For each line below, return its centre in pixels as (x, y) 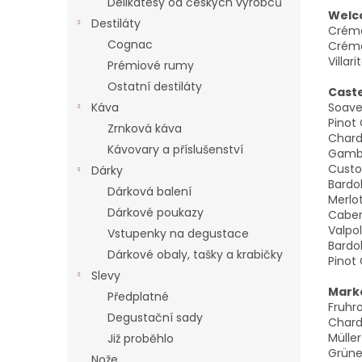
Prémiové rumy (151, 65)
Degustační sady (155, 318)
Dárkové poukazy (156, 213)
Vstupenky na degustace (178, 234)
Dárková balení (149, 192)
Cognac (130, 44)
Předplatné (138, 297)
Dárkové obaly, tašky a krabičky (195, 255)
